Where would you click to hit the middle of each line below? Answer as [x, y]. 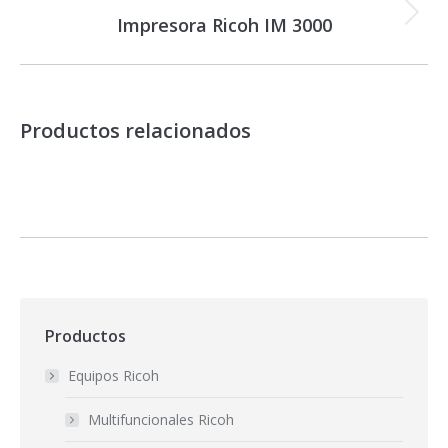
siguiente [251, 49]
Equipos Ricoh [113, 376]
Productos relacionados [135, 131]
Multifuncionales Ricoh [161, 420]
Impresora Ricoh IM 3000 [224, 25]
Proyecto [252, 23]
